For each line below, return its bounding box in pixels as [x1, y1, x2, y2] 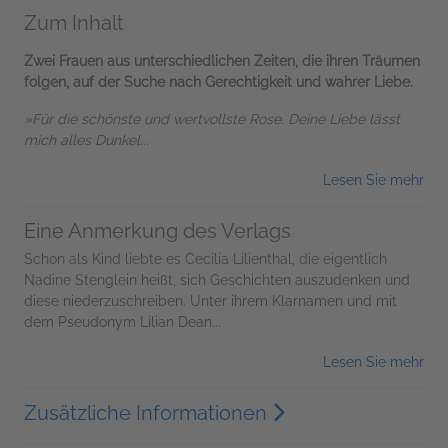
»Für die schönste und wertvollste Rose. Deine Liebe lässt [24, 110, 400, 127]
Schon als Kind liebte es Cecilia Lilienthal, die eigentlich [24, 250, 387, 267]
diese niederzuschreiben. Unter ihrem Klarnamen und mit [24, 292, 397, 309]
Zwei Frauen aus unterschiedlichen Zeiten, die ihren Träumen [24, 52, 420, 69]
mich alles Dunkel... [24, 131, 149, 148]
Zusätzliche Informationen [24, 400, 272, 425]
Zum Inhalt [24, 10, 124, 35]
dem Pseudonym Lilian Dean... [24, 313, 221, 330]
